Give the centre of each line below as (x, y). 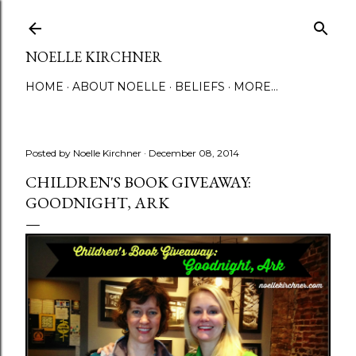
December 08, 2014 (194, 153)
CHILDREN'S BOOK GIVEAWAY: (138, 182)
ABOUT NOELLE (119, 87)
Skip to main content (178, 20)
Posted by (49, 153)
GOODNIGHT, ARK (97, 203)
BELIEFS (200, 87)
